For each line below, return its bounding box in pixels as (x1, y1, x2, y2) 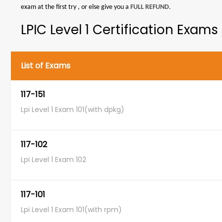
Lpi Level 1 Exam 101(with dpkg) (21, 105, 124, 114)
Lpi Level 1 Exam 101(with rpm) (21, 205, 122, 215)
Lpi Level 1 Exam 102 (21, 155, 86, 165)
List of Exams (21, 60, 70, 71)
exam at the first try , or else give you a (21, 3, 130, 11)
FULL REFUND (130, 3, 169, 11)
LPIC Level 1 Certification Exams (21, 21, 218, 39)
